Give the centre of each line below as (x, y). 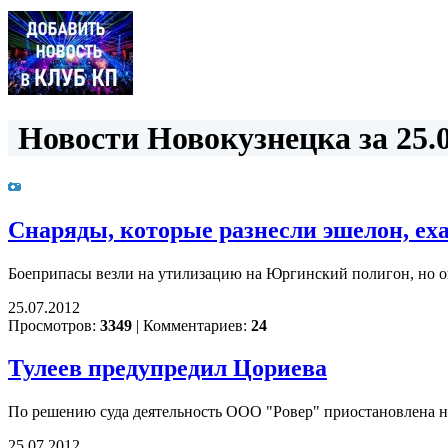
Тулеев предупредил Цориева (167, 367)
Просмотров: (54, 325)
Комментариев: (195, 325)
